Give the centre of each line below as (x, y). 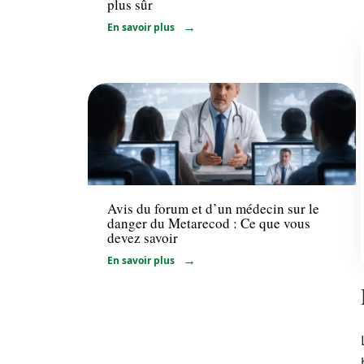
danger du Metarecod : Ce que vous (209, 223)
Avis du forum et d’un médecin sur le (213, 208)
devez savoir (143, 237)
